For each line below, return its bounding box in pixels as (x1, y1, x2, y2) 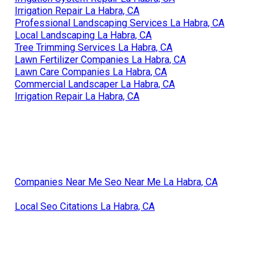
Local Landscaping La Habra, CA (15, 29, 152, 42)
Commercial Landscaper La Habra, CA (15, 78, 175, 91)
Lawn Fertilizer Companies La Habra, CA (15, 54, 186, 66)
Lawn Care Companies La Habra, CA (15, 66, 167, 78)
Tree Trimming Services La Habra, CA (15, 42, 172, 54)
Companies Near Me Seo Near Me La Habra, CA (15, 176, 218, 188)
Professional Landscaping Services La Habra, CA (15, 17, 224, 29)
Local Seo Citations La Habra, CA (15, 201, 155, 213)
